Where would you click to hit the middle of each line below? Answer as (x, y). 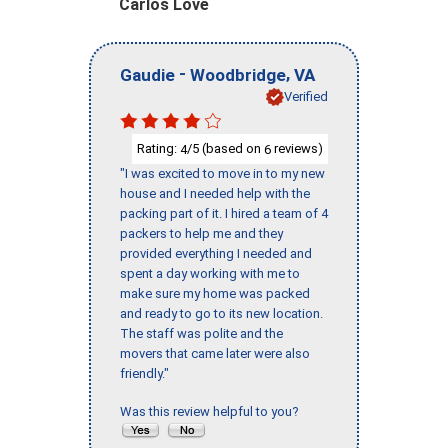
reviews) (297, 148)
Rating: (158, 148)
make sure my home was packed (215, 294)
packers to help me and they (201, 234)
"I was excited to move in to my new (222, 174)
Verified (306, 96)
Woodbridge (238, 74)
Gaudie (147, 74)
